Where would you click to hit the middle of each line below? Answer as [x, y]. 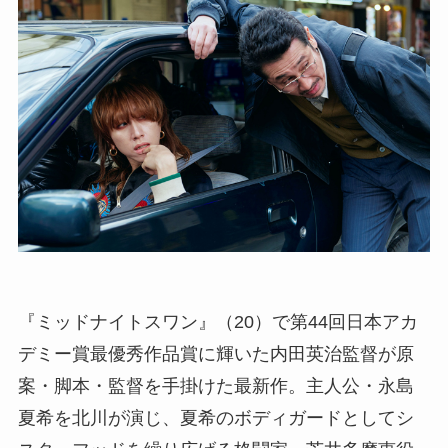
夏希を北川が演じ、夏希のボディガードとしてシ [215, 417]
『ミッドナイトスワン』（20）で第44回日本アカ [217, 321]
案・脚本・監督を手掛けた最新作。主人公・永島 [215, 385]
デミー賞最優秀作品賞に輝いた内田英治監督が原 [215, 353]
